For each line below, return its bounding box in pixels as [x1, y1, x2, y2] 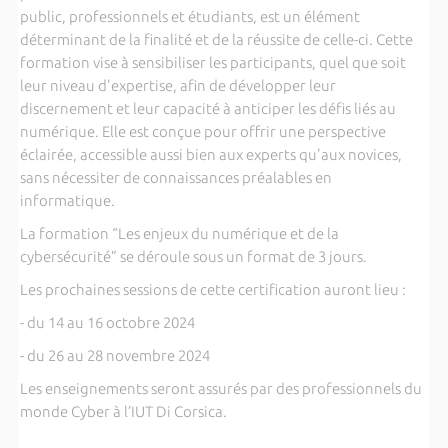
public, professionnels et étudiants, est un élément [19, 8, 360, 25]
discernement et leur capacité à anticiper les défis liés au [19, 100, 396, 117]
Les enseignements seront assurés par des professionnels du [19, 380, 422, 397]
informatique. [19, 192, 115, 209]
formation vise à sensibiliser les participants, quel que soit [19, 54, 406, 71]
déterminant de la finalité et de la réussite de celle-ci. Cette [19, 31, 413, 48]
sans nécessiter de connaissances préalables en [19, 169, 332, 186]
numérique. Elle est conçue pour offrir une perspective [19, 123, 386, 140]
